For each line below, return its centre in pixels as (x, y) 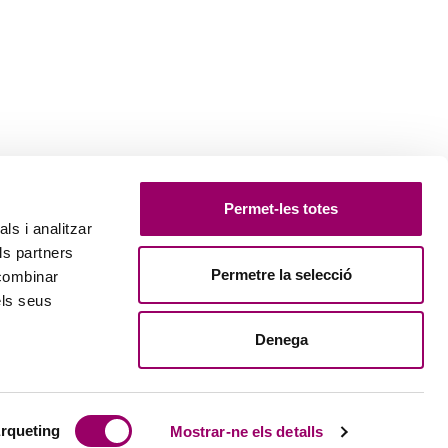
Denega (281, 339)
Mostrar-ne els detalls (246, 431)
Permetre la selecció (281, 274)
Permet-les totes (281, 208)
